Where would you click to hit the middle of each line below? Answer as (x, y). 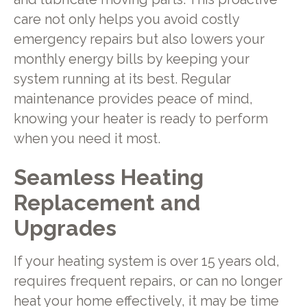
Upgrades (65, 228)
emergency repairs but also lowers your (139, 39)
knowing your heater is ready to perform (140, 119)
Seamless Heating (108, 177)
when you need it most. (87, 138)
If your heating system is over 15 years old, (146, 262)
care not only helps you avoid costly (126, 19)
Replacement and (107, 203)
